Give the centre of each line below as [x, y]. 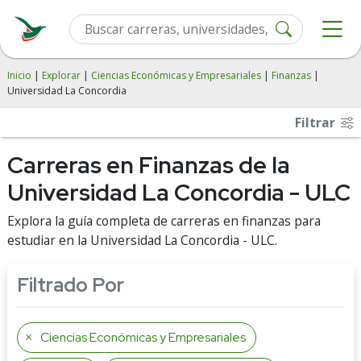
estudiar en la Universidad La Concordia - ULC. [142, 240]
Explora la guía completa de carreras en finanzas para [164, 221]
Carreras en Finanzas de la [149, 165]
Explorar [61, 75]
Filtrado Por [71, 285]
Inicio [19, 75]
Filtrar [317, 122]
